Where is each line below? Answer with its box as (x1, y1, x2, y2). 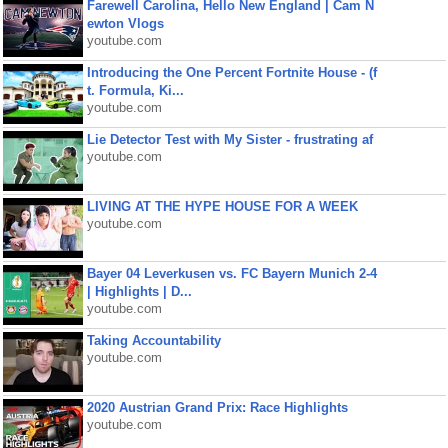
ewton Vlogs (86, 16, 164, 31)
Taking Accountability (86, 333, 221, 348)
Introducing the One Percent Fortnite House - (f (86, 65, 377, 80)
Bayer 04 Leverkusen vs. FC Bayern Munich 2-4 (86, 266, 377, 281)
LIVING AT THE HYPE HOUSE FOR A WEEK (86, 199, 358, 214)
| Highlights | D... (86, 284, 192, 299)
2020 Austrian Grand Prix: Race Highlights (86, 400, 348, 415)
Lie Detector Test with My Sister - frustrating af (86, 132, 373, 147)
